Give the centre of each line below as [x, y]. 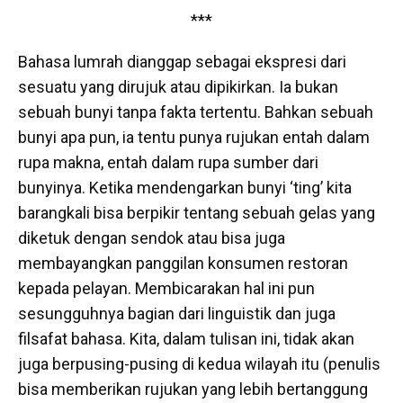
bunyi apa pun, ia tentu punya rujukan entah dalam [194, 137]
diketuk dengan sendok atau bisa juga [152, 238]
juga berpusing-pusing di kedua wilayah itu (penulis [199, 364]
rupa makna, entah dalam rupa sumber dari [168, 162]
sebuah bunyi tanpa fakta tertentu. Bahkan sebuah [196, 112]
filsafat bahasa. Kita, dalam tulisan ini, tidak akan [186, 339]
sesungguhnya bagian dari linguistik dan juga [177, 313]
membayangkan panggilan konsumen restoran [183, 263]
